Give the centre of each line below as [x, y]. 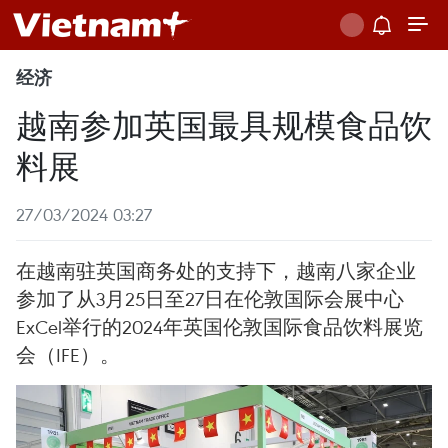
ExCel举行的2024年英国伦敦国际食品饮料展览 [219, 326]
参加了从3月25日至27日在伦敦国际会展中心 [210, 298]
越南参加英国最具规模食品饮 [224, 123]
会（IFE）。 [68, 354]
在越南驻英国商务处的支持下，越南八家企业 [216, 270]
